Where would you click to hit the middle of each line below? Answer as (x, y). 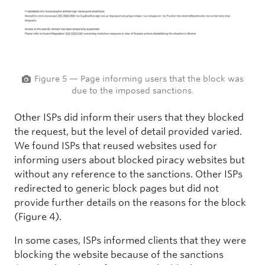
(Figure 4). (38, 217)
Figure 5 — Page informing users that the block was (139, 79)
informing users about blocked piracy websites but (130, 160)
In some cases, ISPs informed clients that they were (130, 241)
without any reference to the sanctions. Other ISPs (128, 174)
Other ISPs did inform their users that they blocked (129, 118)
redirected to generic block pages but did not (117, 189)
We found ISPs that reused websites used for (116, 146)
